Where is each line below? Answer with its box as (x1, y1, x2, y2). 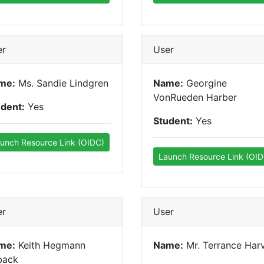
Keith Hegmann (15, 239, 85, 251)
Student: (153, 115, 193, 127)
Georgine (183, 77, 227, 89)
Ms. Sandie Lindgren (15, 77, 108, 89)
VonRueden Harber (153, 91, 237, 103)
